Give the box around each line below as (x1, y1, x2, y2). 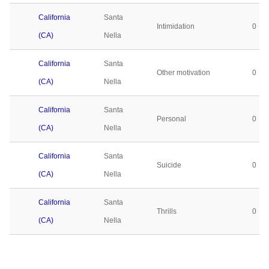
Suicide (157, 161, 181, 169)
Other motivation (157, 68, 210, 77)
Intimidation (157, 22, 195, 31)
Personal (157, 115, 186, 123)
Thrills (157, 207, 177, 216)
